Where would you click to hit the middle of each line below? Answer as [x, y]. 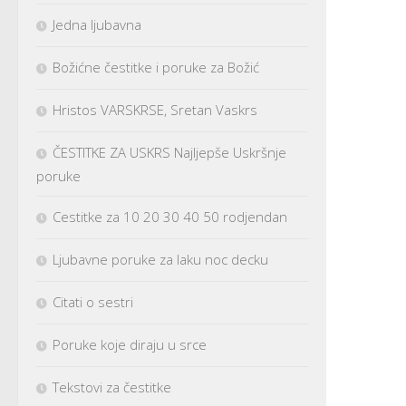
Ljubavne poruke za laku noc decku [160, 259]
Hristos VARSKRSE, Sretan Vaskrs [155, 109]
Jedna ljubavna [97, 24]
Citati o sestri [93, 301]
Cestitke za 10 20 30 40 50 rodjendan [170, 216]
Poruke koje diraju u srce [130, 344]
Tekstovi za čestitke [112, 387]
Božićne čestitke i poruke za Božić [156, 67]
